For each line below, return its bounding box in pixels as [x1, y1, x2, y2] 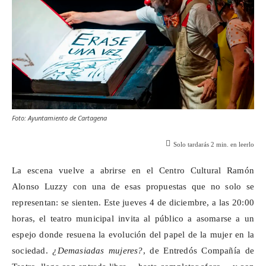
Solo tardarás [173, 141, 211, 148]
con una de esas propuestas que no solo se [68, 182, 254, 192]
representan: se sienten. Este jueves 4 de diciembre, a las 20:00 [12, 198, 254, 208]
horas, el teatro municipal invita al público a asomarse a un [12, 214, 254, 224]
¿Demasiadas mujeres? [52, 246, 143, 256]
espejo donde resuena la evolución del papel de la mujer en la [12, 230, 254, 240]
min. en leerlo [214, 141, 254, 148]
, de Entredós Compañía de [142, 246, 255, 256]
